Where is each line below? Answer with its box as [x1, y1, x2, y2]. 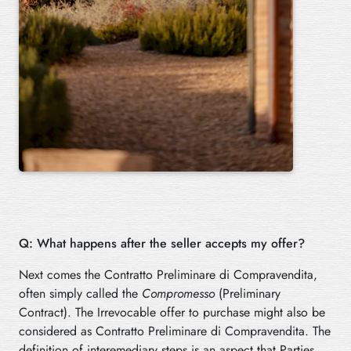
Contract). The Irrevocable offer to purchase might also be [19, 302, 325, 321]
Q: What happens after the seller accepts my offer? [19, 233, 305, 252]
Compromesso [142, 284, 215, 302]
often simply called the [19, 284, 142, 302]
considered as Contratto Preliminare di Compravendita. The [19, 321, 331, 340]
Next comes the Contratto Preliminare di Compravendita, [19, 265, 317, 284]
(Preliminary [215, 284, 280, 302]
